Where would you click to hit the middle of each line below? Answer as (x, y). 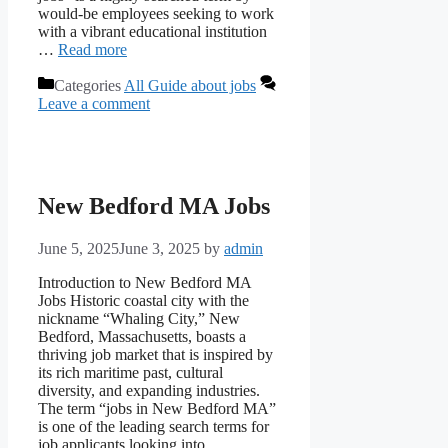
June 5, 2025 (78, 248)
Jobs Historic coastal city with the (143, 300)
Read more (92, 49)
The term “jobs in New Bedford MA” (157, 408)
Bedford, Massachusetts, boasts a (142, 336)
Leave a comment (94, 103)
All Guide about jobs (190, 85)
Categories (89, 85)
